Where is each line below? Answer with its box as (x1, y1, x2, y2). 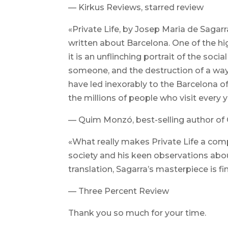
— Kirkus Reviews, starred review (68, 3, 204, 12)
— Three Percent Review (68, 186, 169, 196)
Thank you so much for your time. (68, 208, 207, 218)
